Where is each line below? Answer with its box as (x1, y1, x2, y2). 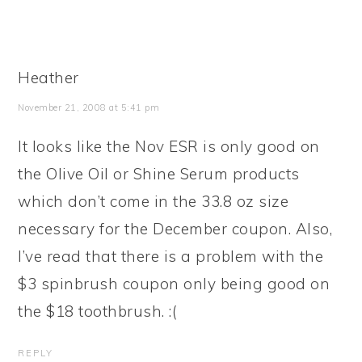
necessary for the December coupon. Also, (18, 219, 333, 238)
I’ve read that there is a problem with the (18, 246, 324, 266)
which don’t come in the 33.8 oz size (18, 192, 289, 211)
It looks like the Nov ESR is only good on (18, 137, 320, 156)
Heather (18, 68, 79, 87)
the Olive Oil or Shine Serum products (18, 164, 300, 183)
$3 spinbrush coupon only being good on (18, 274, 330, 293)
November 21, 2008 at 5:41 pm (18, 102, 160, 113)
